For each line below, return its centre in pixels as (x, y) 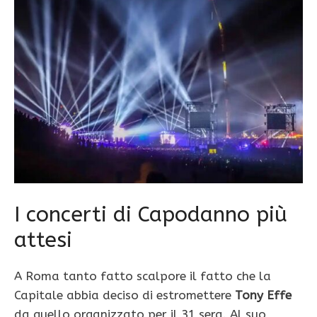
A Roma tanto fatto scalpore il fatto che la (143, 276)
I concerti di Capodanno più (151, 214)
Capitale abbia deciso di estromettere (125, 295)
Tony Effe (263, 295)
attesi (43, 240)
